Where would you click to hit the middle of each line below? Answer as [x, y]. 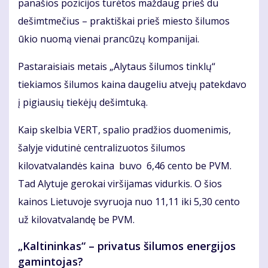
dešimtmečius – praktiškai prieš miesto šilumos [124, 21]
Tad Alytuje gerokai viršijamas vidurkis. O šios [120, 184]
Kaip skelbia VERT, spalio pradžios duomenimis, [124, 130]
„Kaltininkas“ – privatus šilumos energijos [127, 246]
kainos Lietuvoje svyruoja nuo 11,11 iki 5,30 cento [129, 202]
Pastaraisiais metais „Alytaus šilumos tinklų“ [117, 67]
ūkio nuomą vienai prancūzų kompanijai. [110, 39]
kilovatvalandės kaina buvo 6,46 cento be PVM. [125, 166]
